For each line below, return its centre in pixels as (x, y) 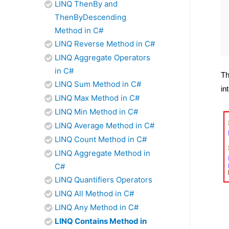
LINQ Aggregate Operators (102, 58)
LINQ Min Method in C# (96, 112)
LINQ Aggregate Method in (102, 153)
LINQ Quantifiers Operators (104, 180)
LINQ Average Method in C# (105, 125)
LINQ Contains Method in (101, 221)
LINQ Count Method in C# (101, 139)
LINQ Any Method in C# (97, 207)
